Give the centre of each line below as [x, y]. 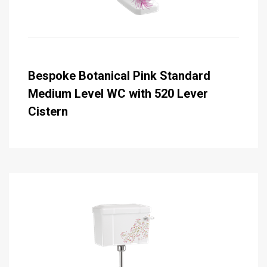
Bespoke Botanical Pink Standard [119, 75]
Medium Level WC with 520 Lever [118, 93]
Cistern [48, 111]
